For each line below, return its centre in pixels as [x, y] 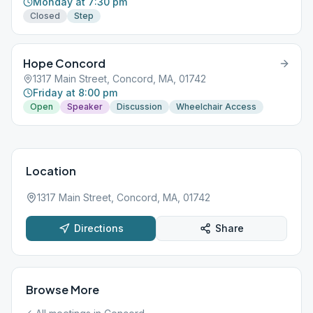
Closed [45, 16]
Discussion [139, 107]
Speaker [85, 107]
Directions [99, 228]
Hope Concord [64, 63]
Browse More [63, 290]
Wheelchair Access [216, 107]
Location [51, 171]
